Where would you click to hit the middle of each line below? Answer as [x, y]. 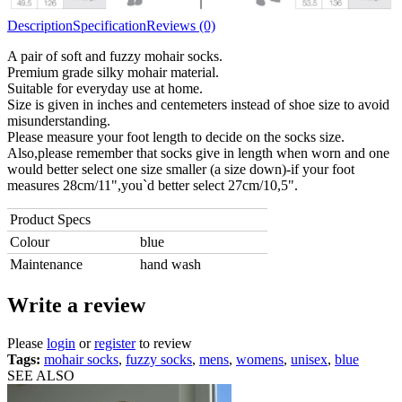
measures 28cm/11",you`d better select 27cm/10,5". [153, 186]
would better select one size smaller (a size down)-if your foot [181, 170]
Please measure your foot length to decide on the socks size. [176, 137]
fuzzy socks [159, 359]
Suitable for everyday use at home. [105, 89]
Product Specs [50, 220]
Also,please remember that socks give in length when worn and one [198, 153]
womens [260, 359]
